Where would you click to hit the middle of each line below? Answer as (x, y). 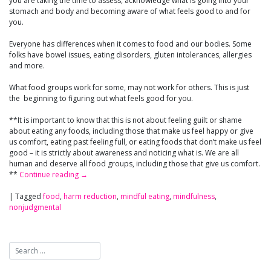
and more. (27, 66)
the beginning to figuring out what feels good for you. (101, 99)
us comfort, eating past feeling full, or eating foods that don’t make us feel (135, 142)
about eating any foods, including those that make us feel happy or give (131, 131)
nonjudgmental (35, 207)
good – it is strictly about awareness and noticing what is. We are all (124, 153)
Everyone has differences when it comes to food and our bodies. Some (130, 44)
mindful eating (145, 197)
